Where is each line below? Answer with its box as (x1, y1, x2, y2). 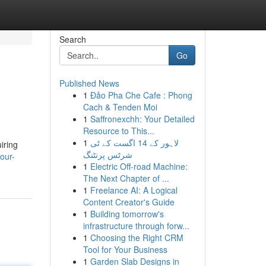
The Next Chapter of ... (83, 172, 169, 184)
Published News (59, 77, 119, 89)
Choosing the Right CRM (90, 232, 183, 243)
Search (59, 33, 86, 45)
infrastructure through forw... (83, 220, 189, 232)
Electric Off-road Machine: (90, 160, 188, 172)
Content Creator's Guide (83, 196, 175, 208)
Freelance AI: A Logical (90, 184, 178, 196)
